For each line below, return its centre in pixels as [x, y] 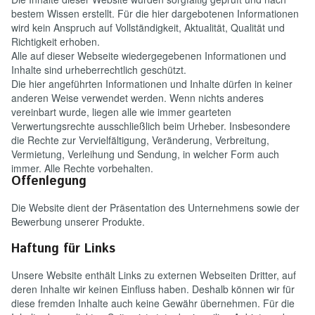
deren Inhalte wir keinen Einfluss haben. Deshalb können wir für [153, 289]
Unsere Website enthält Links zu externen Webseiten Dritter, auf [154, 275]
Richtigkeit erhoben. [56, 41]
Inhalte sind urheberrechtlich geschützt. [99, 70]
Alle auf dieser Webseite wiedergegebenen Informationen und [149, 56]
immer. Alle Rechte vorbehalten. [82, 168]
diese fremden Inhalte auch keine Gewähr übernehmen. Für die [153, 303]
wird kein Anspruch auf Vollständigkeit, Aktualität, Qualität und [148, 27]
